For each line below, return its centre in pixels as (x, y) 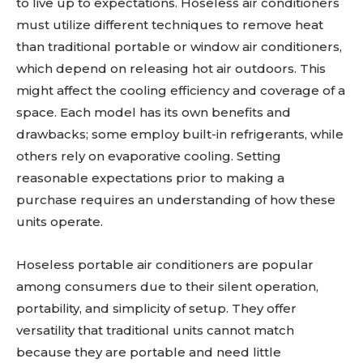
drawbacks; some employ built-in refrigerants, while (180, 134)
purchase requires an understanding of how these (176, 199)
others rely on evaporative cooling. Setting (149, 156)
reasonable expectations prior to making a (150, 177)
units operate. (60, 221)
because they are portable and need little (149, 352)
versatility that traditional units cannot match (155, 330)
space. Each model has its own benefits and (154, 112)
